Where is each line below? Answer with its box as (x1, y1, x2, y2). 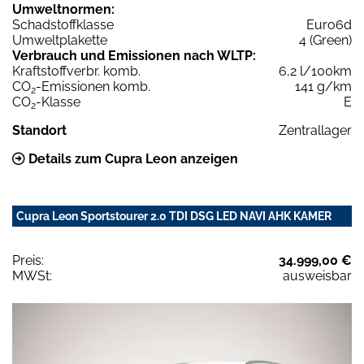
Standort (12, 122, 67, 138)
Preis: (12, 252, 44, 268)
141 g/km (295, 78, 352, 94)
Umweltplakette (12, 32, 107, 48)
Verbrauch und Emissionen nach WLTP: (12, 47, 256, 63)
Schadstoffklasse (12, 16, 114, 32)
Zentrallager (279, 122, 352, 138)
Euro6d (306, 16, 352, 32)
